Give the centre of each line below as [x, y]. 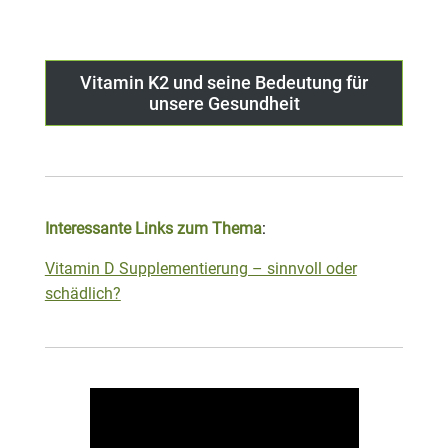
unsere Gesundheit [224, 104]
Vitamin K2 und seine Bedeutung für [224, 83]
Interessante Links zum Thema [153, 229]
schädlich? [82, 294]
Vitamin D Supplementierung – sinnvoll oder [200, 269]
